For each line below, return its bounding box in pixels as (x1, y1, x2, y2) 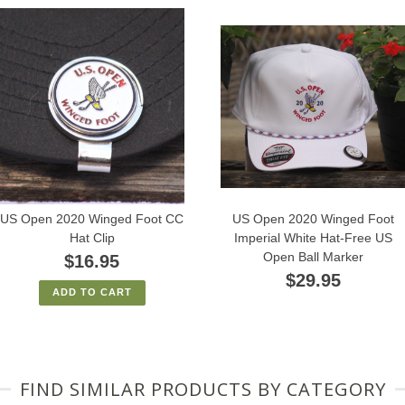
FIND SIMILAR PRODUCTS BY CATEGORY (19, 376, 386, 401)
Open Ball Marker (262, 249, 363, 264)
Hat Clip (69, 230, 115, 245)
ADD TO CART (52, 286, 132, 297)
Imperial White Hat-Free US (233, 230, 392, 245)
